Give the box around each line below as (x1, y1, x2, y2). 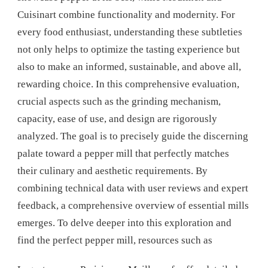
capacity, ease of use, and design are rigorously (17, 112, 217, 124)
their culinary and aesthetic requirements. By (17, 165, 208, 176)
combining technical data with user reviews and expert (17, 182, 248, 194)
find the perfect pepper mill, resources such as (17, 234, 212, 246)
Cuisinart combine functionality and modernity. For (17, 8, 235, 20)
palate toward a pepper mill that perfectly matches (17, 147, 229, 159)
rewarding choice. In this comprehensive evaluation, (17, 78, 239, 90)
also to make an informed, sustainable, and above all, (17, 60, 241, 72)
